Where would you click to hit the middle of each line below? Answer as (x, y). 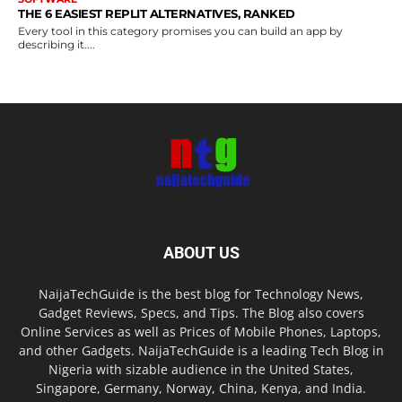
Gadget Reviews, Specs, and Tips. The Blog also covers (201, 313)
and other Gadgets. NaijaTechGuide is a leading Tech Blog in (201, 351)
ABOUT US (201, 253)
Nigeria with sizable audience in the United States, (201, 370)
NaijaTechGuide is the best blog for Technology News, (201, 294)
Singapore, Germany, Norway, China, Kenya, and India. (201, 389)
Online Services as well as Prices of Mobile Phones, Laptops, (201, 332)
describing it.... (57, 45)
